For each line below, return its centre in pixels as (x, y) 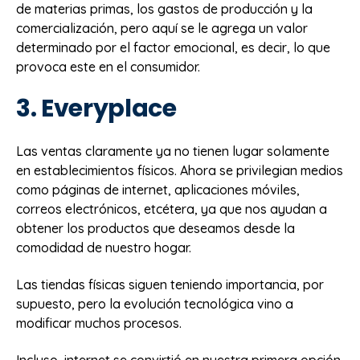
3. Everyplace (96, 109)
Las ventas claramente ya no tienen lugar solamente (173, 151)
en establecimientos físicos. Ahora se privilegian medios (180, 170)
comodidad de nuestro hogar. (104, 247)
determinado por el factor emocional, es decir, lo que (173, 47)
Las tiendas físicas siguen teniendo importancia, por (170, 284)
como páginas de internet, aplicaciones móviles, (158, 189)
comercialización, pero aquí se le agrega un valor (162, 28)
